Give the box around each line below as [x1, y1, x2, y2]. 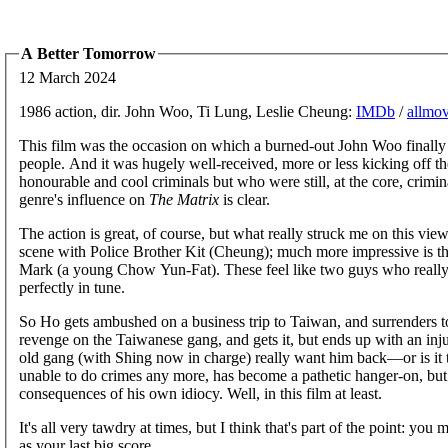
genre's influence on [19, 190, 149, 208]
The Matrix [149, 190, 219, 208]
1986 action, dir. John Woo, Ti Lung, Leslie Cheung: [19, 102, 356, 120]
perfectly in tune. [19, 278, 125, 296]
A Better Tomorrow [21, 45, 156, 62]
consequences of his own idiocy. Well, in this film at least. [19, 384, 382, 402]
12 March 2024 [19, 68, 116, 86]
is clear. [219, 190, 270, 208]
